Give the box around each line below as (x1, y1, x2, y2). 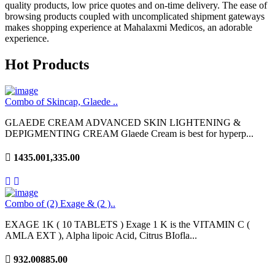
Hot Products (5, 56, 89, 72)
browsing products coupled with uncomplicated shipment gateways (5, 10, 265, 21)
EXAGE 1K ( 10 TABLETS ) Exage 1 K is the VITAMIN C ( (5, 219, 250, 230)
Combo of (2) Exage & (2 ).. (5, 198, 115, 209)
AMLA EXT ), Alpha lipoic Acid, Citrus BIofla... (5, 230, 197, 241)
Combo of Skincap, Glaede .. (5, 96, 118, 107)
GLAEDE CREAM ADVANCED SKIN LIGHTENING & (5, 117, 241, 128)
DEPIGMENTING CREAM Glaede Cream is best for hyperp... (5, 128, 254, 139)
